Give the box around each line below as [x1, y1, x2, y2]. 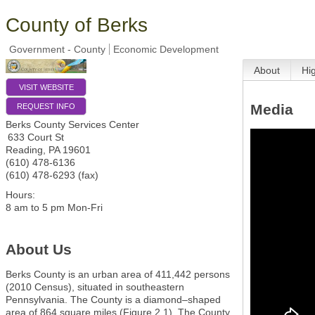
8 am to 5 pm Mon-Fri [6, 201, 103, 213]
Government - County [9, 44, 105, 55]
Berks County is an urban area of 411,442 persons [6, 269, 230, 281]
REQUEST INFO [17, 101, 75, 110]
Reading [6, 143, 43, 155]
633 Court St [8, 131, 64, 143]
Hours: [6, 188, 35, 200]
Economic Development [113, 44, 219, 55]
